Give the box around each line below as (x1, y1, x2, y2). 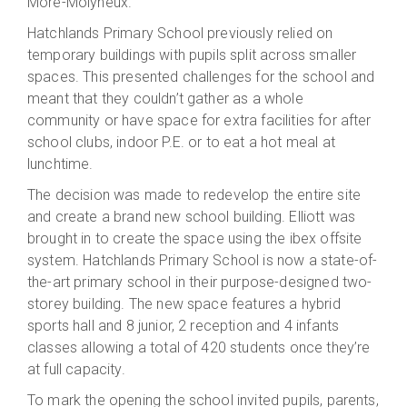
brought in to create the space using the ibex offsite (27, 229, 362, 247)
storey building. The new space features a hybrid (27, 294, 341, 313)
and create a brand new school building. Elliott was (27, 207, 356, 225)
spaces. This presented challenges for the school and (27, 67, 375, 85)
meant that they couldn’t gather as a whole (27, 89, 303, 107)
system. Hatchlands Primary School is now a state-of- (27, 251, 378, 269)
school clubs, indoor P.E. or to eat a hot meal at (27, 133, 335, 151)
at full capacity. (27, 360, 125, 378)
